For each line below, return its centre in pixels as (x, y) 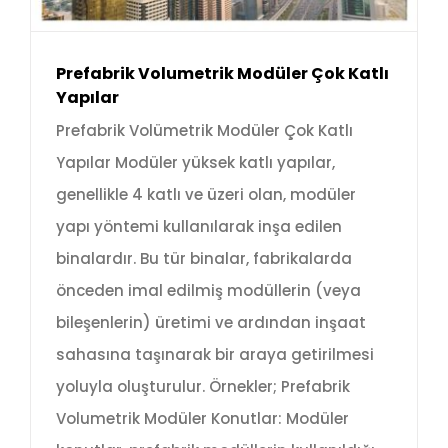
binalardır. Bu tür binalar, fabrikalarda (204, 258)
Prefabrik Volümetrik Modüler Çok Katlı (204, 130)
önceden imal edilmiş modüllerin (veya (208, 290)
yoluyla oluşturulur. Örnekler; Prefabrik (203, 386)
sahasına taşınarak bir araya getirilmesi (215, 354)
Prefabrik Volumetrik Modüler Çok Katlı (222, 73)
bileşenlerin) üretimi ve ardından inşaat (211, 322)
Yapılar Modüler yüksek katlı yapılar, (195, 162)
